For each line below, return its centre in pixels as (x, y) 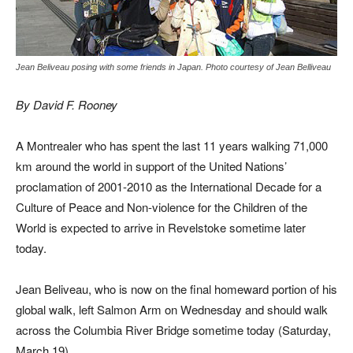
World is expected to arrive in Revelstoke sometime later (161, 227)
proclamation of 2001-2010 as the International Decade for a (169, 186)
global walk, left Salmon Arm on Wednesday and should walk (172, 309)
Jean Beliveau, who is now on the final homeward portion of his (176, 288)
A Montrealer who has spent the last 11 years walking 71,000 (172, 145)
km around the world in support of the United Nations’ (151, 165)
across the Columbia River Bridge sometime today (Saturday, (173, 329)
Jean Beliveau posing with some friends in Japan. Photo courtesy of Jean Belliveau (173, 67)
